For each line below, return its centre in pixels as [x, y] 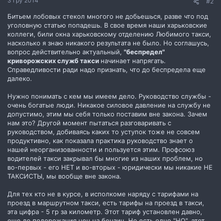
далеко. [20, 78]
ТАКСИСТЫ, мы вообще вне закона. [64, 176]
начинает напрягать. [133, 61]
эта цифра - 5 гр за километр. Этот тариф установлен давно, [105, 212]
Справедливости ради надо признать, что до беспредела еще [107, 70]
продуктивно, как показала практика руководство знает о [100, 141]
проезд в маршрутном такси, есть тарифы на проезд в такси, [106, 203]
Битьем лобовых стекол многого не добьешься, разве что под [108, 16]
